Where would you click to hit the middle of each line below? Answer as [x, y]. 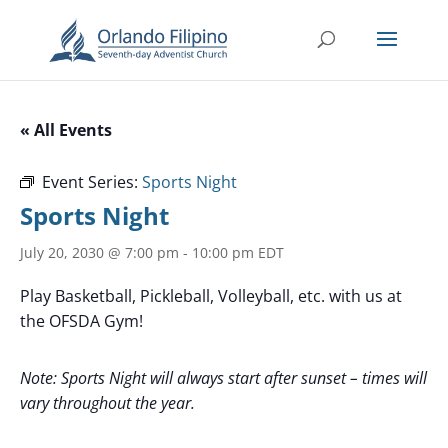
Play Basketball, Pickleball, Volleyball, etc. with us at [211, 296]
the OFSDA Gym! [81, 321]
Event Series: [92, 182]
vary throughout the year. [107, 403]
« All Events [66, 130]
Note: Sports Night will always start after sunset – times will [223, 378]
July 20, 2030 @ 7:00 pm [99, 252]
